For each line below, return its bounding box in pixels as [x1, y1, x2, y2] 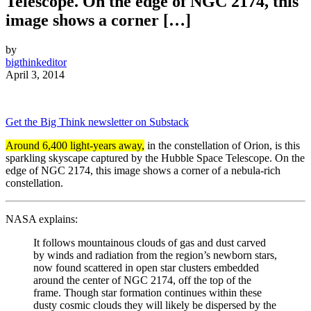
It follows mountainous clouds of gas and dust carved [33, 237, 266, 249]
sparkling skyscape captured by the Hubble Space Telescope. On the [6, 152, 305, 165]
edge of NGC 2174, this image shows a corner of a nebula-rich [6, 165, 280, 177]
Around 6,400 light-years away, [6, 140, 144, 152]
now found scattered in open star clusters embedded [33, 262, 259, 274]
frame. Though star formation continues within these [33, 287, 262, 299]
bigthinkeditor [6, 56, 67, 69]
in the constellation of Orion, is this [144, 140, 300, 152]
